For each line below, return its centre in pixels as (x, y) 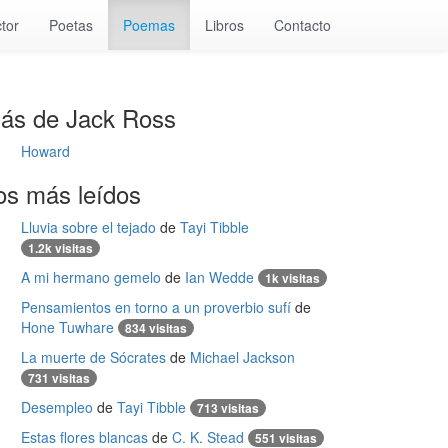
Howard (45, 151)
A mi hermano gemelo (91, 277)
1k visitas (292, 278)
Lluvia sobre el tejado (88, 227)
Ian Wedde (219, 277)
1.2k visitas (60, 248)
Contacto (302, 25)
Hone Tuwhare (67, 327)
